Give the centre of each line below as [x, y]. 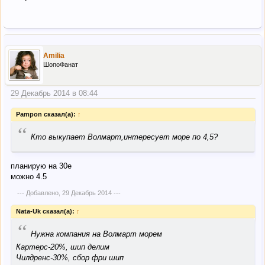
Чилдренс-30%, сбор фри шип [70, 258]
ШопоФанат [61, 64]
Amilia [54, 56]
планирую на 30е [41, 166]
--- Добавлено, [39, 193]
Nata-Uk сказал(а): [46, 211]
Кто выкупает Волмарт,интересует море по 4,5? [124, 137]
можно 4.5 [29, 177]
